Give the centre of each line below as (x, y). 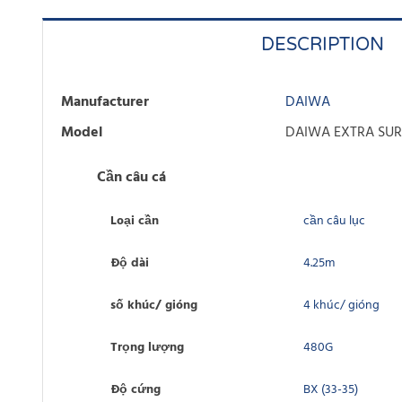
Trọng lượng (147, 348)
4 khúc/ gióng (341, 306)
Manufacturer (105, 103)
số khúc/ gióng (154, 306)
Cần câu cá (131, 178)
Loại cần (135, 222)
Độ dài (130, 264)
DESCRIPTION (323, 45)
